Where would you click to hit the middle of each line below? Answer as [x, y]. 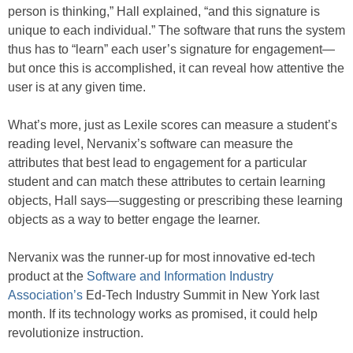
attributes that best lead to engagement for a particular [157, 162]
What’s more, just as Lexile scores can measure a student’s [173, 124]
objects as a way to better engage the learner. [134, 219]
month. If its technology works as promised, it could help [163, 314]
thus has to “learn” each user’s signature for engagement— [171, 49]
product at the [47, 276]
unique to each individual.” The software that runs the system [176, 30]
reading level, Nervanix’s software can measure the [150, 143]
